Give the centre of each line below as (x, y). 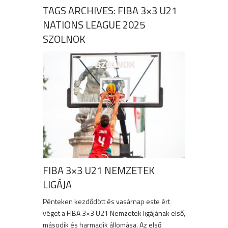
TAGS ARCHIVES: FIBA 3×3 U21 (110, 10)
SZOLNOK (64, 39)
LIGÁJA (57, 185)
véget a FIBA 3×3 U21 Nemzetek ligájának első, (114, 213)
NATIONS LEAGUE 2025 (94, 25)
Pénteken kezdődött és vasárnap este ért (106, 202)
